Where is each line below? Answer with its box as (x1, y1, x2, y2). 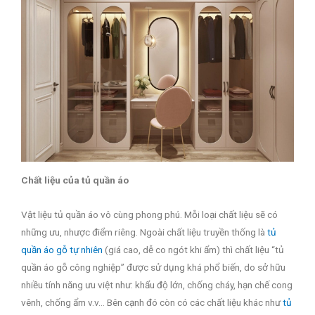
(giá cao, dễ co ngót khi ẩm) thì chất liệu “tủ (103, 243, 284, 255)
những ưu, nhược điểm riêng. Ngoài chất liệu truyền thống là (21, 226, 267, 238)
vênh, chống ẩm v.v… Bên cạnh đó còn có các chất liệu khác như (21, 296, 283, 308)
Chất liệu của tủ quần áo (21, 174, 129, 186)
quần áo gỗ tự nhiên (21, 243, 103, 255)
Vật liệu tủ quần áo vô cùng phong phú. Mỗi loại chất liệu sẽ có (21, 208, 278, 220)
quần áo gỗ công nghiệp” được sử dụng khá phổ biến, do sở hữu (21, 261, 285, 273)
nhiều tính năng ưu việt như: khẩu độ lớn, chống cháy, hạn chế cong (21, 278, 292, 290)
